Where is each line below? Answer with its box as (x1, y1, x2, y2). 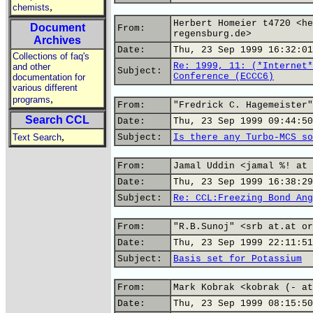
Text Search (13, 132, 61, 143)
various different (13, 82, 78, 93)
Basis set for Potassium (173, 254, 302, 264)
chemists (13, 2, 50, 13)
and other (13, 61, 50, 72)
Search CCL (25, 114, 89, 126)
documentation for (13, 72, 85, 82)
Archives (34, 34, 81, 46)
